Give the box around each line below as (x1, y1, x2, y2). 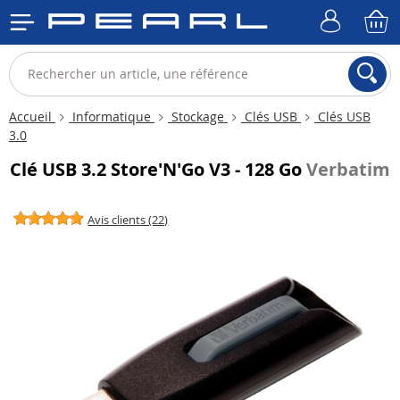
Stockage (168, 108, 228, 125)
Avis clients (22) (87, 212, 169, 228)
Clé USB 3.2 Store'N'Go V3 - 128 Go (10, 157, 306, 181)
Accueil (9, 108, 55, 125)
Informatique (69, 108, 154, 125)
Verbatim (306, 157, 390, 181)
